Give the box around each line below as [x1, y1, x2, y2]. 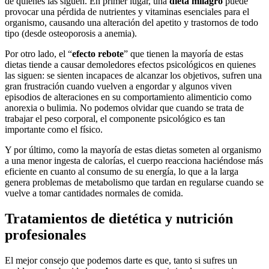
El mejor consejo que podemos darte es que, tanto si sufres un [5, 255, 237, 266]
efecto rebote [72, 49, 124, 59]
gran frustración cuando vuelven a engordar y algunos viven [5, 81, 232, 92]
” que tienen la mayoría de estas [124, 49, 243, 59]
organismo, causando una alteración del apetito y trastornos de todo [5, 17, 258, 28]
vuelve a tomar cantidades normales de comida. [5, 188, 183, 199]
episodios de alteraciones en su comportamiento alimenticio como [5, 92, 252, 103]
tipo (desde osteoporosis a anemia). [5, 28, 137, 39]
